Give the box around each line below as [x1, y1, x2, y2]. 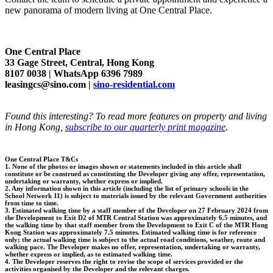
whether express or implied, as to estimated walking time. [5, 250, 172, 258]
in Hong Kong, [5, 122, 65, 132]
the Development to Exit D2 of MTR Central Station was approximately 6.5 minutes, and [5, 213, 267, 221]
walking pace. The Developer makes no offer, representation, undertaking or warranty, [5, 243, 260, 250]
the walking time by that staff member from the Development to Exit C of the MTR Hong [5, 221, 268, 229]
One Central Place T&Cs [5, 155, 78, 163]
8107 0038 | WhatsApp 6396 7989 [5, 68, 143, 79]
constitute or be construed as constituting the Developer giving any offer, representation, [5, 169, 265, 177]
